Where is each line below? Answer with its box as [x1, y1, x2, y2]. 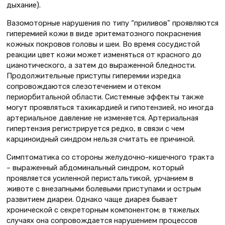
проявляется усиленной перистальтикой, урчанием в [7, 174, 193, 183]
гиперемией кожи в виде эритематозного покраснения [7, 29, 201, 39]
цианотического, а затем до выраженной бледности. [7, 61, 196, 70]
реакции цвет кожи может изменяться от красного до [7, 50, 201, 60]
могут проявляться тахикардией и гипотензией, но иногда [7, 103, 213, 113]
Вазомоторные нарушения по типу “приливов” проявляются [7, 19, 218, 28]
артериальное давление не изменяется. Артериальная [7, 114, 198, 123]
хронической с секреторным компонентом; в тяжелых [7, 205, 199, 215]
